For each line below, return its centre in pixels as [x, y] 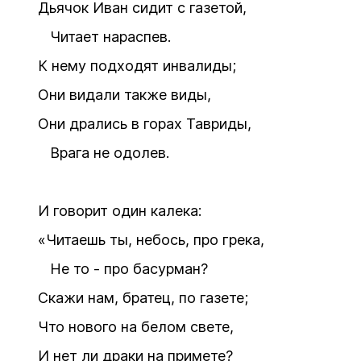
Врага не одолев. [104, 153]
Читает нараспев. [104, 37]
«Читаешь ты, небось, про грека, [151, 240]
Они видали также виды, [124, 95]
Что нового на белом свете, [136, 327]
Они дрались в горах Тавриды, [145, 124]
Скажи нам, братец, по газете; [143, 298]
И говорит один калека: [120, 211]
